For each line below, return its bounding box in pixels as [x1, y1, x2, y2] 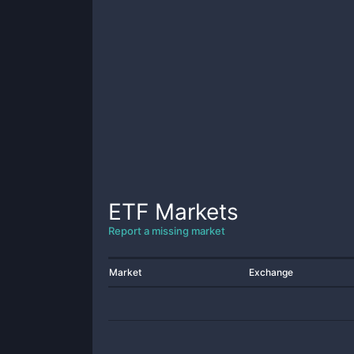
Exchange [249, 266, 293, 278]
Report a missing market [108, 224, 225, 237]
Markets [149, 198, 239, 225]
